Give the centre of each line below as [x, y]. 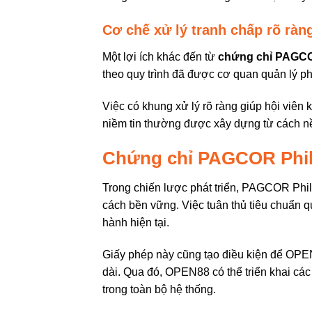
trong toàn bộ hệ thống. [159, 289]
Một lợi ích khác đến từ [160, 57]
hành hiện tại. [137, 222]
